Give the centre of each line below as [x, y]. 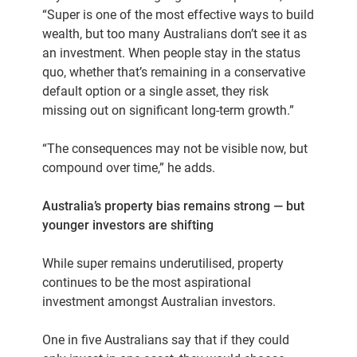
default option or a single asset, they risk [156, 91]
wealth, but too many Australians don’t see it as [175, 34]
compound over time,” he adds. [129, 168]
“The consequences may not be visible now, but [175, 149]
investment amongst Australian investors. [159, 302]
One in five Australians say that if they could [166, 340]
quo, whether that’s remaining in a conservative [174, 72]
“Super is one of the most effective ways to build [178, 15]
